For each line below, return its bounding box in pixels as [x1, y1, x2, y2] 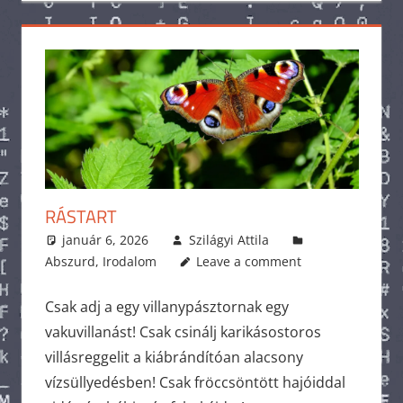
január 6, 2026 [62, 230, 149, 248]
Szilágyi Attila [188, 230, 269, 248]
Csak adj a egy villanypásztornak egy [44, 296, 289, 317]
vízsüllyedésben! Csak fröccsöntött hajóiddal [44, 372, 345, 392]
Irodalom [102, 252, 157, 270]
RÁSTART [44, 201, 117, 230]
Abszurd [44, 252, 95, 270]
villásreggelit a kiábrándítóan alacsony [44, 346, 303, 367]
